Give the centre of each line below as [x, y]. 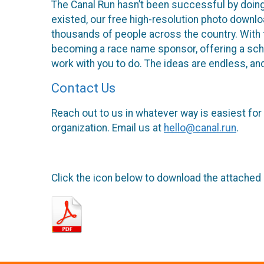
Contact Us [83, 88]
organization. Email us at [108, 128]
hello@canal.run [200, 128]
